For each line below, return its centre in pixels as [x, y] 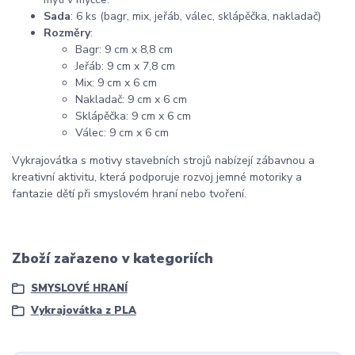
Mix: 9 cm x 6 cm [116, 82]
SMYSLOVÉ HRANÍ [79, 289]
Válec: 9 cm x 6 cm [122, 132]
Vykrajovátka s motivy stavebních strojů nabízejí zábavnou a [163, 160]
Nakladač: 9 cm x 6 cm [131, 99]
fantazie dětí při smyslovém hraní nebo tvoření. [129, 193]
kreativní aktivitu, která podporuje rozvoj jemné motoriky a [157, 177]
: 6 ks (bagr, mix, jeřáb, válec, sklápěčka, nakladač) [196, 16]
